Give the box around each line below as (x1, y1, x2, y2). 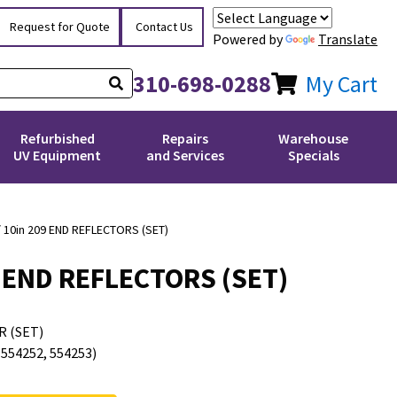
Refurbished (19, 129, 95, 147)
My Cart (306, 68, 378, 98)
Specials (287, 146, 339, 164)
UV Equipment (13, 146, 102, 164)
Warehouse (278, 129, 349, 147)
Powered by (213, 29, 285, 48)
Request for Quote (10, 18, 110, 35)
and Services (146, 146, 225, 164)
